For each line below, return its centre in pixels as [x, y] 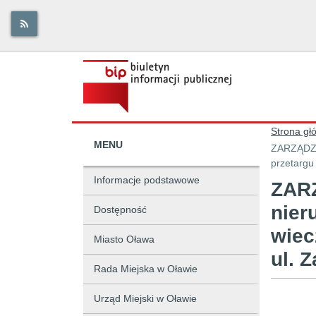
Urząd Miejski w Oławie [145, 298]
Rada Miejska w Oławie [146, 269]
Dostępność [120, 209]
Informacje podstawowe [147, 180]
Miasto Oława [124, 239]
